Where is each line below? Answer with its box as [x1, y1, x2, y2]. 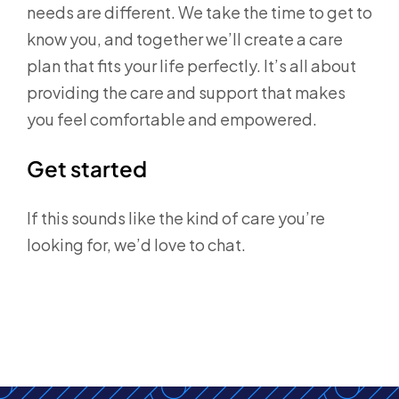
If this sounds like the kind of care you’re [27, 208, 325, 228]
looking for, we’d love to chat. [27, 234, 248, 255]
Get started [27, 155, 147, 182]
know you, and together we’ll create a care [27, 28, 343, 49]
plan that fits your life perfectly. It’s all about [27, 55, 356, 76]
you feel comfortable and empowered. [27, 109, 317, 129]
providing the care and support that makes [27, 82, 346, 102]
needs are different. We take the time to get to [27, 2, 372, 22]
